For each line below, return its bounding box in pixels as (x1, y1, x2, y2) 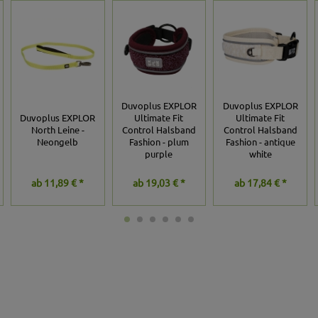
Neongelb (37, 135, 79, 148)
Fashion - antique (225, 135, 295, 148)
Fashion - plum (128, 135, 189, 148)
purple (145, 147, 173, 160)
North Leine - (31, 123, 84, 136)
